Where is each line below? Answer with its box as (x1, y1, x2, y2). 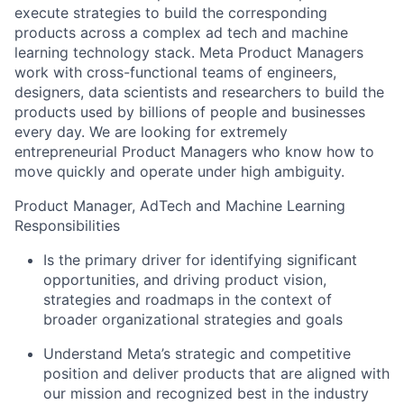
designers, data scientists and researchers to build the (14, 83, 384, 102)
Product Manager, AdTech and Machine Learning (14, 197, 345, 216)
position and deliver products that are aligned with (43, 364, 390, 383)
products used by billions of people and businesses (14, 103, 365, 122)
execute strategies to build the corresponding (14, 4, 327, 23)
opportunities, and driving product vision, (43, 271, 326, 289)
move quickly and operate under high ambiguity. (14, 162, 344, 181)
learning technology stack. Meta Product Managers (14, 43, 363, 62)
